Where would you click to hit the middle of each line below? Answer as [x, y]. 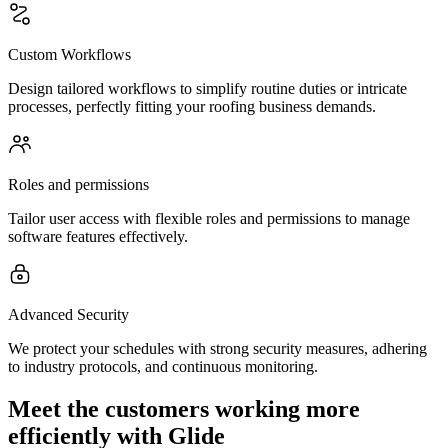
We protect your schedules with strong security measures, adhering [217, 348]
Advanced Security [68, 314]
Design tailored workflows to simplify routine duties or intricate [207, 88]
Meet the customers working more [184, 408]
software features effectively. [98, 236]
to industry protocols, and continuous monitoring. [163, 366]
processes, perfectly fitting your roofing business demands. [192, 106]
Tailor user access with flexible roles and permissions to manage [209, 218]
